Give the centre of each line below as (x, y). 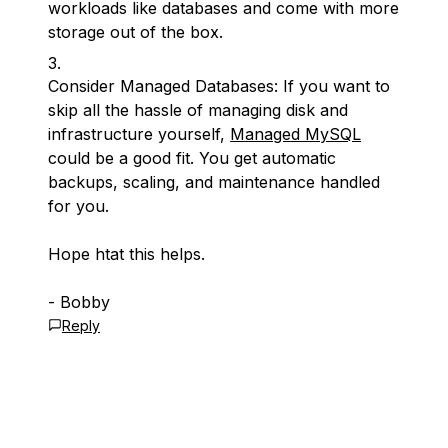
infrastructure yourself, (139, 134)
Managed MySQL (295, 134)
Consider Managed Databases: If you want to (219, 86)
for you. (78, 206)
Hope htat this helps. (126, 254)
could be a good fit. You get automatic (192, 158)
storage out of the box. (135, 32)
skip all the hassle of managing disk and (198, 110)
